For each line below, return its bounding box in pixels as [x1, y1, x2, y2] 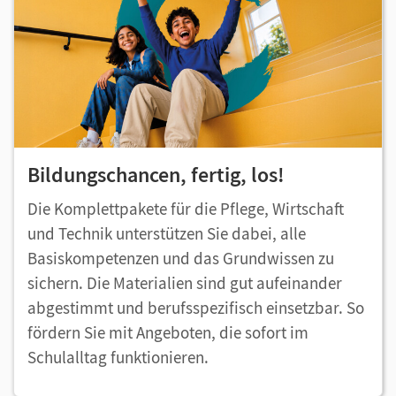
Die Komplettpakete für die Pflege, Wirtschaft [27, 198, 344, 220]
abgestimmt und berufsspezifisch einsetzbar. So [27, 297, 364, 319]
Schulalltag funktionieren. [27, 346, 209, 369]
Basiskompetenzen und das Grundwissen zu [27, 247, 334, 270]
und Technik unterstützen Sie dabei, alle [27, 223, 306, 245]
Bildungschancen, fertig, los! [27, 161, 285, 189]
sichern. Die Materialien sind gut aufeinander [27, 272, 342, 294]
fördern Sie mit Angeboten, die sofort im [27, 322, 308, 344]
